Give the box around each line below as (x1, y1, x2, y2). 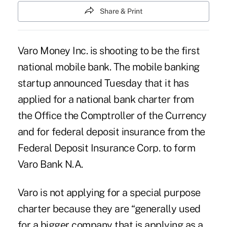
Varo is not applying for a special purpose (17, 186, 201, 199)
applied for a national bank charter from (17, 93, 194, 106)
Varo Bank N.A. (17, 158, 83, 171)
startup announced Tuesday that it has (17, 77, 189, 90)
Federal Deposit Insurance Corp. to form (17, 142, 196, 155)
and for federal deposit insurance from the (17, 126, 205, 138)
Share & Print (100, 7, 142, 15)
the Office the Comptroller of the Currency (17, 109, 207, 122)
